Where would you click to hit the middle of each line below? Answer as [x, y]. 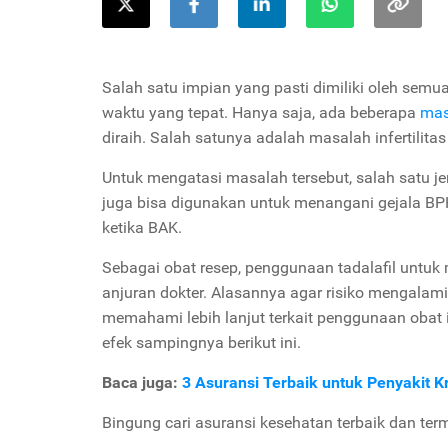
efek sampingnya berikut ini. [203, 342]
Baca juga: [142, 382]
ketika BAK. [144, 227]
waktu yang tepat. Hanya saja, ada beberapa [261, 112]
